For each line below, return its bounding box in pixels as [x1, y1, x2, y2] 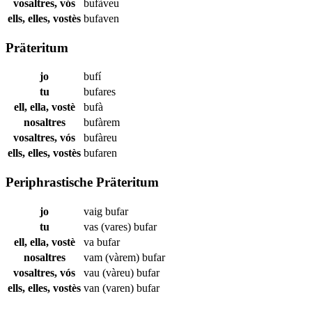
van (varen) [84, 281, 136, 294]
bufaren [84, 147, 117, 159]
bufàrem [84, 116, 120, 129]
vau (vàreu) [84, 266, 136, 279]
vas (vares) [84, 220, 134, 233]
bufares [84, 86, 116, 98]
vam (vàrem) [84, 251, 142, 263]
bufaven [84, 12, 119, 24]
